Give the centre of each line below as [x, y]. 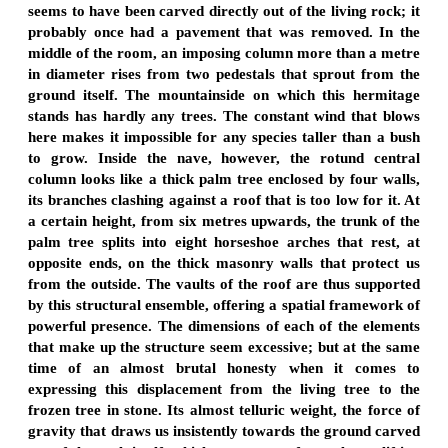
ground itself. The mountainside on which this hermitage [224, 94]
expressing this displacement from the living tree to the [224, 388]
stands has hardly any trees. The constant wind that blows [224, 115]
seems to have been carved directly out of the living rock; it [224, 10]
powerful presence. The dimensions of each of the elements [224, 325]
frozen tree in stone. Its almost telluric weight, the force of [224, 409]
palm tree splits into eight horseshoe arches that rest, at [224, 241]
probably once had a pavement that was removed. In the [224, 31]
